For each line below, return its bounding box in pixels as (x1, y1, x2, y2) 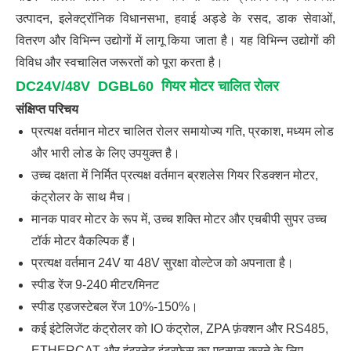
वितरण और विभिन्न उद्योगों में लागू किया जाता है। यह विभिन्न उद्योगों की (16, 33, 335, 47)
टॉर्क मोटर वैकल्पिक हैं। (31, 233, 137, 248)
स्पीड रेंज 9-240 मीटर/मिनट (31, 277, 159, 291)
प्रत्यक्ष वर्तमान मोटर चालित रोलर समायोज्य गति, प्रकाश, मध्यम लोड (31, 124, 334, 138)
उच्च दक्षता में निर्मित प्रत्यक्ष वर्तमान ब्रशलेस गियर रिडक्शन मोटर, (31, 168, 318, 182)
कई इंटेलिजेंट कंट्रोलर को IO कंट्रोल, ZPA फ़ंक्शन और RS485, (31, 321, 328, 335)
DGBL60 (98, 78, 161, 94)
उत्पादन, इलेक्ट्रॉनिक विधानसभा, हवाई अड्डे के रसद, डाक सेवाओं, (16, 11, 335, 25)
